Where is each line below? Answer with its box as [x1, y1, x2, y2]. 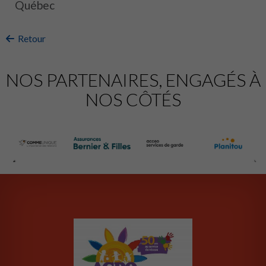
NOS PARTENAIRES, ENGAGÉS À [5, 69, 261, 91]
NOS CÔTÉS [85, 88, 181, 110]
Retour [14, 33, 46, 45]
